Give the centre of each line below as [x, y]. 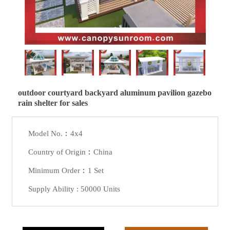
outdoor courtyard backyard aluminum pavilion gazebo [115, 93]
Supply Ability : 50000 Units [74, 189]
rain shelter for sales [53, 103]
